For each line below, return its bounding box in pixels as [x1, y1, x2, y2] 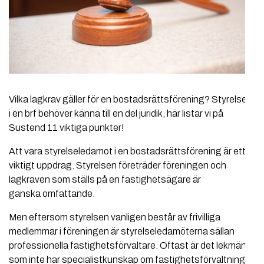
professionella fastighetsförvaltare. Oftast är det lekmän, [9, 240, 249, 251]
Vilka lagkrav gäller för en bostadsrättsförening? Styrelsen [9, 94, 252, 105]
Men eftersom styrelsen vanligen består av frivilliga [9, 212, 220, 223]
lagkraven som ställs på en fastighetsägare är [9, 174, 201, 185]
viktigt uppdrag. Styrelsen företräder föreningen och [9, 160, 226, 171]
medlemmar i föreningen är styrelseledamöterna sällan [9, 226, 235, 237]
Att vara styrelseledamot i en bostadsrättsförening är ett [9, 146, 246, 157]
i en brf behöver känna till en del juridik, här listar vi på [9, 108, 223, 119]
